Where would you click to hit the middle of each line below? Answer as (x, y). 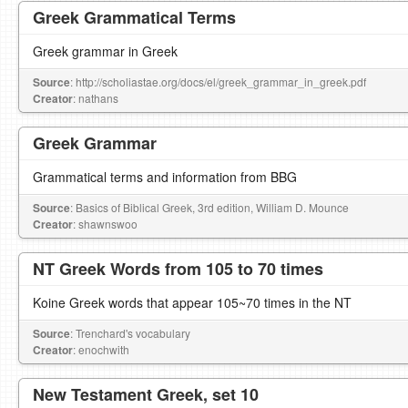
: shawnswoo (105, 224)
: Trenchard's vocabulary (130, 333)
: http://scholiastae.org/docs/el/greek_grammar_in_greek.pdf (218, 82)
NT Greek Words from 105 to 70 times (178, 269)
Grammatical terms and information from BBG (165, 177)
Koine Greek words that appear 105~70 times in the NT (192, 302)
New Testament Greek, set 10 (146, 394)
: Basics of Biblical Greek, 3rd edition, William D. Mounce (209, 207)
